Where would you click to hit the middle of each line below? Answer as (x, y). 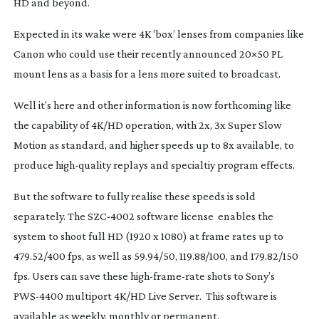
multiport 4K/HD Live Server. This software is (170, 296)
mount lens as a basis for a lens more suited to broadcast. (147, 73)
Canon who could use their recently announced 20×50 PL (148, 53)
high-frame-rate (167, 276)
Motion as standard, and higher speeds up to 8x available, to (153, 145)
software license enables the (204, 216)
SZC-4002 (111, 216)
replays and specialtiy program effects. (203, 164)
